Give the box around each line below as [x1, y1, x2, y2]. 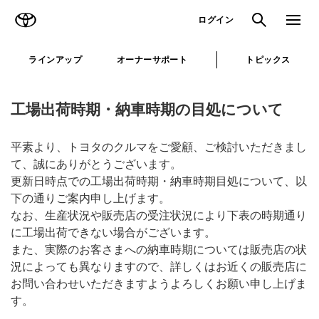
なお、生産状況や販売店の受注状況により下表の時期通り [11, 209, 307, 221]
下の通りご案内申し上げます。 [11, 192, 170, 204]
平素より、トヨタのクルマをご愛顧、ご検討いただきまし [11, 141, 307, 153]
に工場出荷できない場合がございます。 [11, 226, 216, 239]
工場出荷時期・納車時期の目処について [11, 101, 283, 117]
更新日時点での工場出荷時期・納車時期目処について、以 [11, 175, 307, 187]
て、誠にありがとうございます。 [11, 158, 182, 170]
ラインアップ [28, 54, 83, 65]
